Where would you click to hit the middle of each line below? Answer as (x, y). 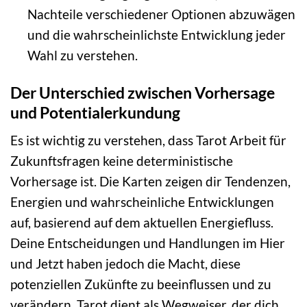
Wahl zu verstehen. (82, 55)
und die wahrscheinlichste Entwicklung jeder (156, 34)
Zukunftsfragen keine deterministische (122, 161)
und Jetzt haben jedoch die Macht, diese (125, 264)
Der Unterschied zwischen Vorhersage (143, 92)
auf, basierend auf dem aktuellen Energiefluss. (142, 223)
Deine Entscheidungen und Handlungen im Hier (148, 243)
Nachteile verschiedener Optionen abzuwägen (161, 14)
